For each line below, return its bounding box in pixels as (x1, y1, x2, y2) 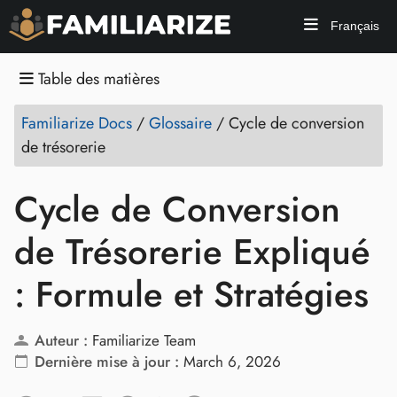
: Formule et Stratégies (14, 269, 369, 320)
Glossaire (149, 112, 212, 135)
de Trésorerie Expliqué (14, 226, 370, 277)
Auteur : (34, 330, 88, 351)
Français (327, 19, 379, 33)
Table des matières (34, 67, 160, 90)
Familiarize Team (91, 330, 196, 351)
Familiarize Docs (21, 112, 132, 135)
